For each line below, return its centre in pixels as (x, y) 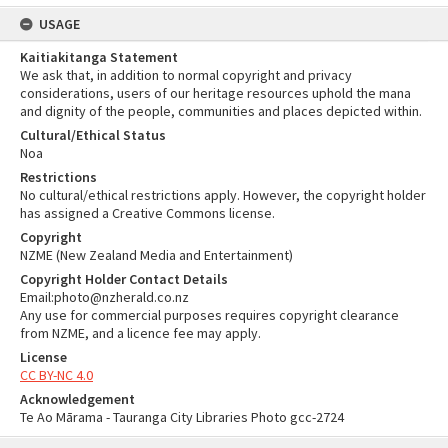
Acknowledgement (77, 399)
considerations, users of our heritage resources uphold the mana (215, 93)
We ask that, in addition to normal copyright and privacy (186, 75)
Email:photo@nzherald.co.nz (104, 297)
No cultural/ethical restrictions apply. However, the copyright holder (223, 195)
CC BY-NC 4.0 (56, 375)
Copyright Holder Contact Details (124, 279)
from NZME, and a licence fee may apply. (140, 333)
